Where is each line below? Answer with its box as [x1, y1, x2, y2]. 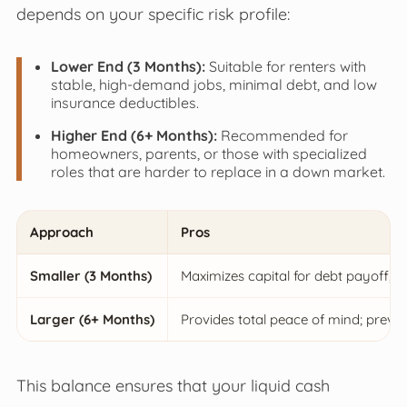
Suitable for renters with [204, 56, 366, 75]
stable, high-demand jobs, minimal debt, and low [50, 74, 377, 94]
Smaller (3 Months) [29, 266, 152, 284]
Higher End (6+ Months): [50, 125, 217, 144]
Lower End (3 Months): [50, 56, 205, 75]
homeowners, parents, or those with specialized [50, 144, 367, 163]
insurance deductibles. [50, 93, 199, 112]
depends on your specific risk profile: [15, 3, 290, 24]
